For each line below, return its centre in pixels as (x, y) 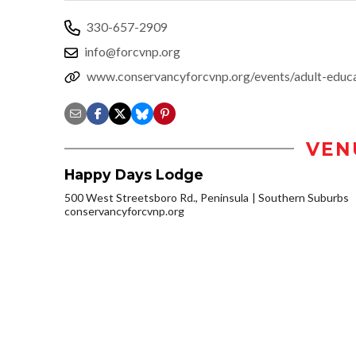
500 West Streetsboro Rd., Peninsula (157, 197)
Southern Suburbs (304, 197)
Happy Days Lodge (134, 174)
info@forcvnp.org (132, 51)
